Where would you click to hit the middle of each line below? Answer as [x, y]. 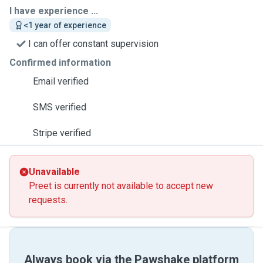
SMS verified [60, 107]
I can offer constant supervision [93, 44]
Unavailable [54, 172]
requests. [48, 200]
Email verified [61, 81]
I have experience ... [54, 11]
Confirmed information [60, 63]
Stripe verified [62, 133]
